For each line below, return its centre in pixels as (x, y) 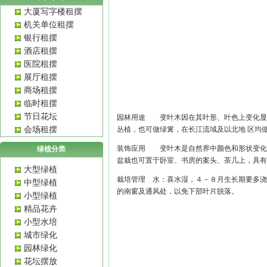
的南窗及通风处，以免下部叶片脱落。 (178, 191)
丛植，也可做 (139, 129)
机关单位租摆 (49, 25)
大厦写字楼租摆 (53, 12)
